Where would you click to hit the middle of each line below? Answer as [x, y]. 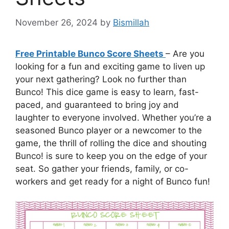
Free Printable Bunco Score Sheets [90, 53]
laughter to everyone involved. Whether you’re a [113, 117]
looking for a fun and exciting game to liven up [110, 66]
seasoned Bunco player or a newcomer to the [109, 130]
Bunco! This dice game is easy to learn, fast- [107, 92]
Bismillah [131, 22]
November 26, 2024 [56, 22]
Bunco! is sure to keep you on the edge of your [111, 156]
